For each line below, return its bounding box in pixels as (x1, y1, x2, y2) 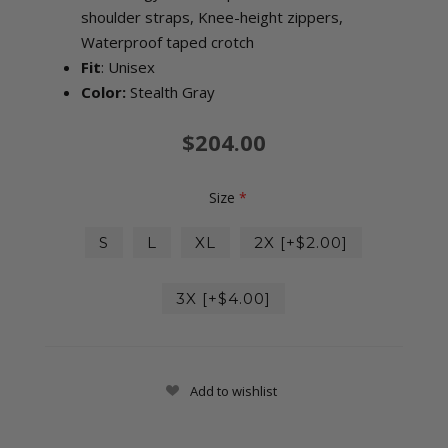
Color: (80, 82, 126, 103)
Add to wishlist (189, 381, 277, 400)
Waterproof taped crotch (80, 32, 254, 53)
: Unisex (100, 57, 155, 78)
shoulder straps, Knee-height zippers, (80, 7, 343, 28)
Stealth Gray (125, 82, 215, 103)
